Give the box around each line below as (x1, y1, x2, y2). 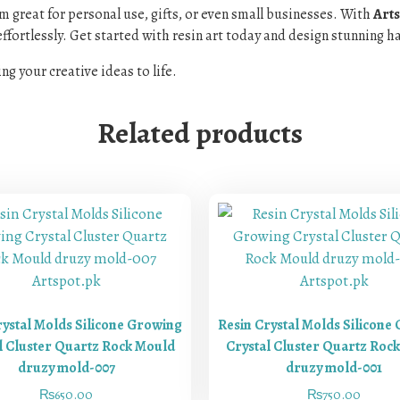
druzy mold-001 (286, 357, 382, 378)
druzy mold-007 (17, 357, 115, 378)
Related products (97, 113, 303, 154)
